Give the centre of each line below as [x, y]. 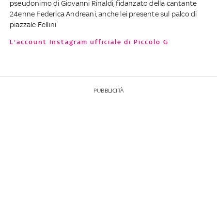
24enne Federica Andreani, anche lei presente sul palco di [103, 14]
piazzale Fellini [33, 24]
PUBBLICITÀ [108, 90]
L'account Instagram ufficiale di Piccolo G [93, 42]
